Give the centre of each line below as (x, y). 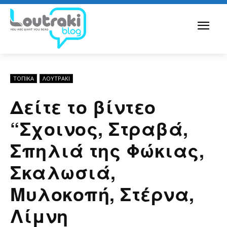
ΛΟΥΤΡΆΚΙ (56, 78)
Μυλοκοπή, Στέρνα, (102, 193)
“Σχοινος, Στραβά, (99, 128)
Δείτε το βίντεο (83, 106)
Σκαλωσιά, (63, 172)
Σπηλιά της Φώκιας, (107, 150)
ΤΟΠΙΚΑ (24, 78)
